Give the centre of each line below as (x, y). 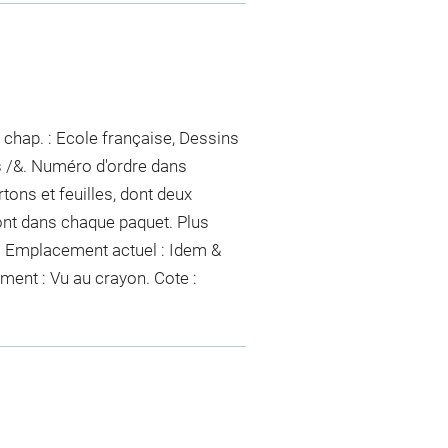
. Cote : (171, 277)
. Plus (188, 221)
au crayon (109, 277)
